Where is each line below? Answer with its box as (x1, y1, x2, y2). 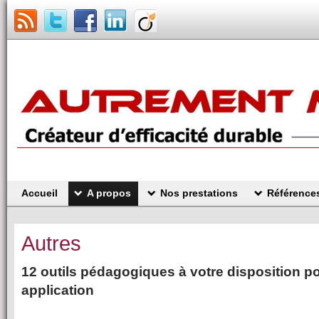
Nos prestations (160, 187, 238, 199)
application (21, 283, 98, 298)
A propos (87, 187, 131, 199)
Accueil (21, 187, 58, 199)
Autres (21, 232, 81, 255)
